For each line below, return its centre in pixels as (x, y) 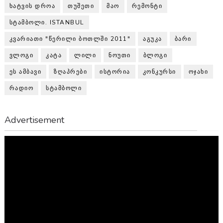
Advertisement (34, 120)
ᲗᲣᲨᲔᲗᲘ (81, 6)
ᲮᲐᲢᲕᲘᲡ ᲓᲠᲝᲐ (32, 6)
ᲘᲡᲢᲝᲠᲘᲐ (115, 72)
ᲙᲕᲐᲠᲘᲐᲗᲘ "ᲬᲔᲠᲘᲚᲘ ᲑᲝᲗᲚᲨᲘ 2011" (70, 39)
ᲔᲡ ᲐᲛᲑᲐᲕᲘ (25, 72)
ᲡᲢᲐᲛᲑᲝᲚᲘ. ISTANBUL (47, 23)
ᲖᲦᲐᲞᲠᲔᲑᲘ (71, 72)
